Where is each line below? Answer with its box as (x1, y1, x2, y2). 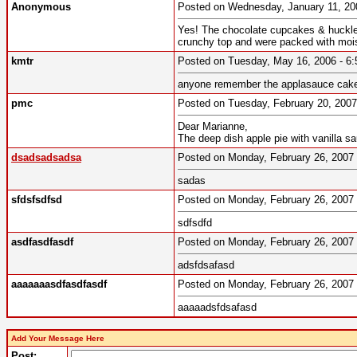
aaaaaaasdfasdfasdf (11, 278, 107, 291)
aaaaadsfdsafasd (178, 301, 257, 314)
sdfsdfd (178, 217, 212, 229)
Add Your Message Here (11, 333, 104, 343)
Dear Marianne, (178, 120, 248, 133)
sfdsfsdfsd (11, 194, 62, 206)
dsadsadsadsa (11, 151, 81, 164)
